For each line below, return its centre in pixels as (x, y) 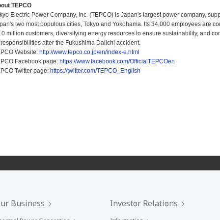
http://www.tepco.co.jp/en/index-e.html (89, 52)
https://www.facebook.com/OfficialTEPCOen (117, 61)
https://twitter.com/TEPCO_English (95, 71)
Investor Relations (144, 203)
